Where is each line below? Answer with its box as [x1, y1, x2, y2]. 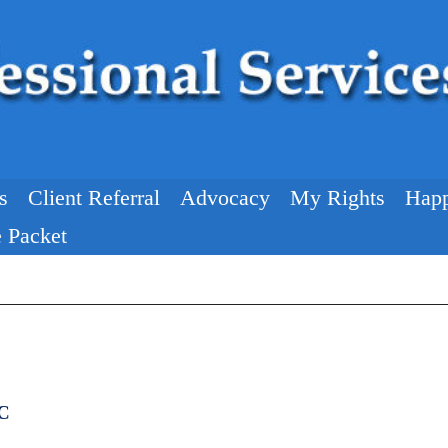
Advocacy [180, 184, 270, 210]
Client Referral [28, 184, 160, 210]
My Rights [290, 184, 385, 210]
